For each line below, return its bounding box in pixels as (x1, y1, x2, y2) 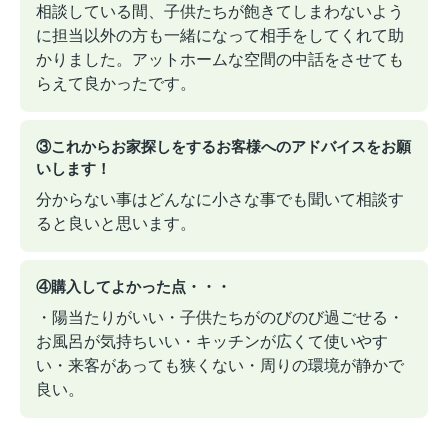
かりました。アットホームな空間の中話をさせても (36, 50, 404, 68)
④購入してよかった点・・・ (36, 277, 231, 295)
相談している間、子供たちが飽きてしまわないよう (36, 2, 404, 20)
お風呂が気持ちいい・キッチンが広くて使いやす (36, 332, 388, 350)
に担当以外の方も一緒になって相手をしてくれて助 (36, 26, 404, 44)
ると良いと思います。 (36, 214, 196, 232)
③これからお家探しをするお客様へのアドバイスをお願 (36, 137, 411, 155)
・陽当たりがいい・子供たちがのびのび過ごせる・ (36, 308, 404, 326)
